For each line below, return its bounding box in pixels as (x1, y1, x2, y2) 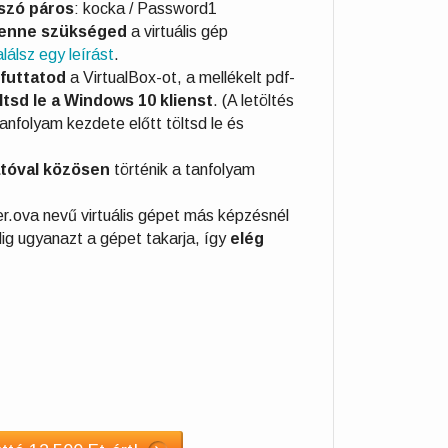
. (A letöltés (213, 91, 294, 109)
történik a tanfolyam (110, 160, 255, 178)
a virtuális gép (127, 22, 228, 40)
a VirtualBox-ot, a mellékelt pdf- (66, 68, 295, 86)
